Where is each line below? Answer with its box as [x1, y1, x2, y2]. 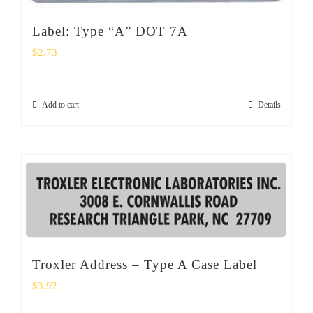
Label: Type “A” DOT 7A [32, 23, 188, 38]
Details [258, 99, 281, 110]
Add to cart [42, 99, 79, 110]
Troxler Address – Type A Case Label [32, 257, 257, 272]
